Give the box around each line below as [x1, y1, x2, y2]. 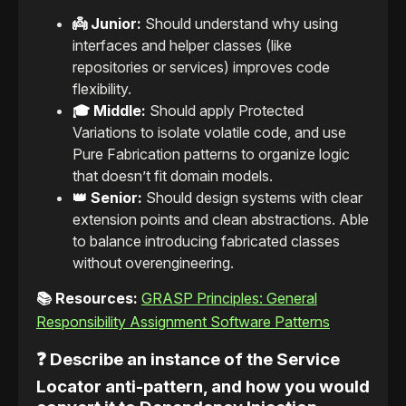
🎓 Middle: [72, 101, 146, 120]
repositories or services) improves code [72, 57, 330, 76]
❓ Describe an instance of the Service [36, 349, 340, 371]
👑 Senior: [72, 188, 142, 207]
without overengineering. [72, 253, 234, 272]
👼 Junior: [72, 14, 141, 33]
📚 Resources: [36, 288, 141, 307]
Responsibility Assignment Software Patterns [36, 312, 330, 331]
